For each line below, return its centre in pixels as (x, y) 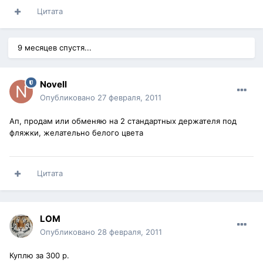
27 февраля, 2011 (129, 98)
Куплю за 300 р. (39, 256)
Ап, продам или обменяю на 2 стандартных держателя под (123, 121)
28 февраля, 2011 (130, 232)
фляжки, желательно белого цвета (76, 133)
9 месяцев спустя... (55, 48)
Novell (53, 85)
